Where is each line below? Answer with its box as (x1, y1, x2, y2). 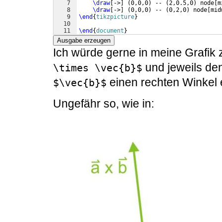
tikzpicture (96, 13, 134, 21)
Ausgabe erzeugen (57, 37, 111, 45)
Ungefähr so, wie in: (53, 97, 154, 111)
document (96, 27, 124, 35)
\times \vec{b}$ (53, 62, 142, 74)
